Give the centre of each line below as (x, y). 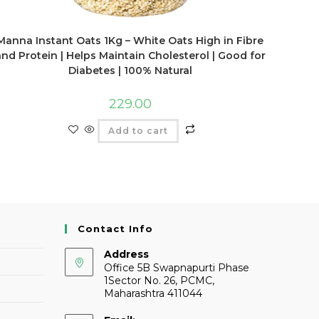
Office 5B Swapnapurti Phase (177, 268)
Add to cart (138, 131)
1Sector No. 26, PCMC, (159, 281)
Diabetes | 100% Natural (130, 71)
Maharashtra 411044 (153, 294)
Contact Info (115, 229)
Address (126, 255)
